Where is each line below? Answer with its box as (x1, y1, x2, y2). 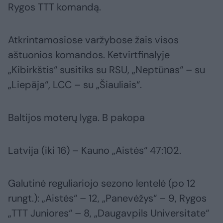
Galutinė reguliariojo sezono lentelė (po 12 (8, 177, 196, 190)
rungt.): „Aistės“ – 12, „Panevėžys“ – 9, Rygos (8, 192, 207, 205)
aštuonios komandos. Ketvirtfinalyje (8, 48, 170, 62)
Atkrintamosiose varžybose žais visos (8, 33, 179, 47)
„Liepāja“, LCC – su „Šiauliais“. (8, 78, 142, 92)
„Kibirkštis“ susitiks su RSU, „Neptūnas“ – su (8, 63, 205, 77)
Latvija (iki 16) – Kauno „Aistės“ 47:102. (8, 144, 181, 157)
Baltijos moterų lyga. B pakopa (8, 111, 145, 124)
